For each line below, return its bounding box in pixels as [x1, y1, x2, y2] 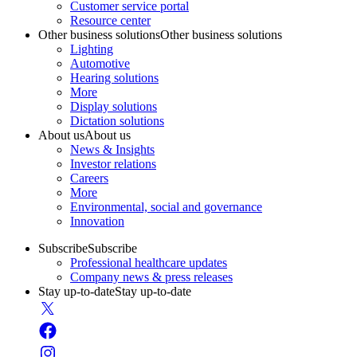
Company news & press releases [70, 270, 233, 284]
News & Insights [70, 143, 155, 157]
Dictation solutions [70, 114, 164, 128]
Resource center [70, 14, 151, 28]
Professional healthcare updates [70, 256, 227, 270]
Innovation [70, 214, 124, 229]
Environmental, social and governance [70, 200, 262, 214]
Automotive [70, 57, 130, 71]
